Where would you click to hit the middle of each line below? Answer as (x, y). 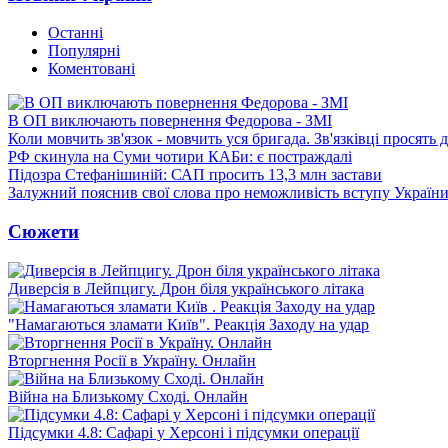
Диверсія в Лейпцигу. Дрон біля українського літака (186, 288)
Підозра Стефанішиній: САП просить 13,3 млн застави (195, 175)
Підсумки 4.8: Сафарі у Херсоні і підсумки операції (183, 432)
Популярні (84, 51)
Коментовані (91, 69)
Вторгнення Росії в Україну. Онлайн (132, 360)
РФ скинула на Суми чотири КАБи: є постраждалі (180, 157)
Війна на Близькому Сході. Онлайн (128, 396)
